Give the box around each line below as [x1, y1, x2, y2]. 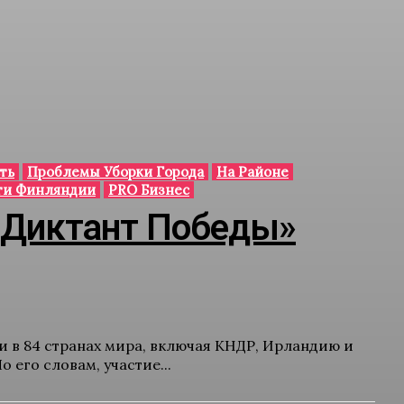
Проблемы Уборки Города [27, 163, 204, 180]
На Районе [216, 163, 289, 180]
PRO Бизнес [108, 181, 189, 198]
